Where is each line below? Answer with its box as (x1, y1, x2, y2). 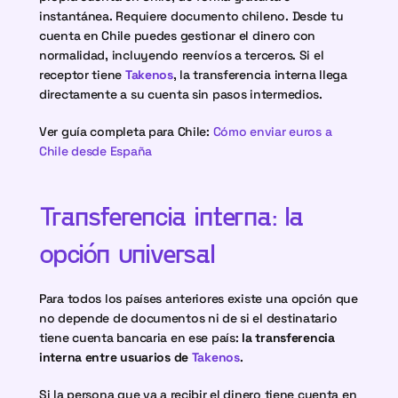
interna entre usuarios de (39, 349, 192, 365)
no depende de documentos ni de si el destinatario (39, 310, 338, 326)
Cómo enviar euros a (212, 123, 332, 139)
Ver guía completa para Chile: (39, 123, 213, 139)
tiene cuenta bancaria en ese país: (39, 330, 243, 346)
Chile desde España (39, 143, 152, 159)
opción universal (39, 236, 215, 268)
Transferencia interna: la (39, 199, 304, 231)
